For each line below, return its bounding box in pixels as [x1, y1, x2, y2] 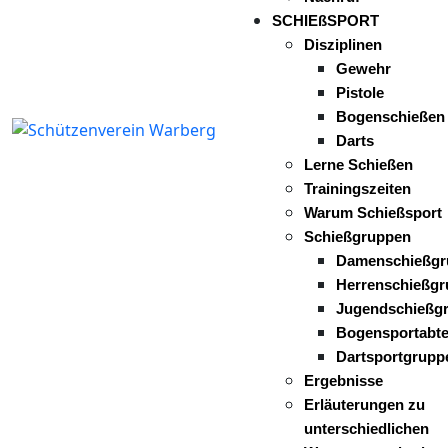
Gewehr [336, 60, 391, 77]
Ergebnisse [304, 372, 383, 389]
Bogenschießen [336, 108, 445, 125]
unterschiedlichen [304, 420, 429, 437]
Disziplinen [304, 36, 382, 53]
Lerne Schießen [304, 156, 413, 173]
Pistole [336, 84, 384, 101]
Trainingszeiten [304, 180, 411, 197]
